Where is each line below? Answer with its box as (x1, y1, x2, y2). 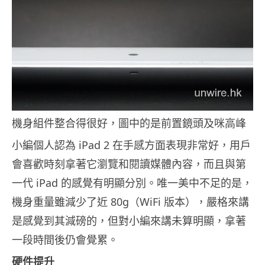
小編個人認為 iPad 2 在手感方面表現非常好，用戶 (12, 137, 251, 152)
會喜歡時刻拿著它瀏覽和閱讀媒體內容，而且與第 (12, 156, 246, 171)
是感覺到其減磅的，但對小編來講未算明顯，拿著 (12, 213, 246, 228)
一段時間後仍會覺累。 (12, 232, 118, 247)
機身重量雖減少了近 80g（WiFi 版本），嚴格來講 (12, 194, 249, 209)
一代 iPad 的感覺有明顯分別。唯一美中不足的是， (12, 175, 253, 190)
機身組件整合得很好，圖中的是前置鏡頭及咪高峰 (12, 115, 246, 130)
